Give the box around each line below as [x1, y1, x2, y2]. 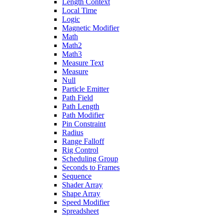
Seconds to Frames [62, 163, 120, 171]
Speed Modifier [62, 198, 109, 206]
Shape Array [62, 189, 100, 198]
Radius [62, 128, 83, 137]
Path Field [62, 93, 93, 102]
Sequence [62, 172, 92, 180]
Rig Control [62, 146, 98, 154]
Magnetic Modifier [62, 24, 119, 32]
